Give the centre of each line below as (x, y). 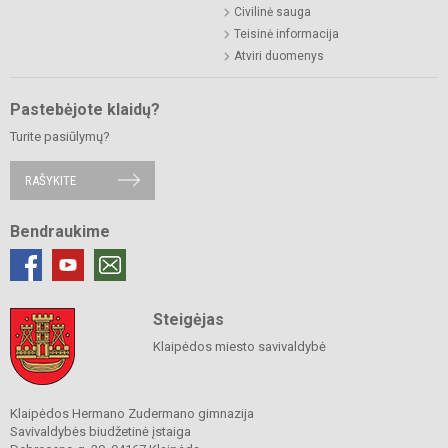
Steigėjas (188, 319)
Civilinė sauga (272, 11)
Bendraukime (60, 231)
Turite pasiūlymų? (60, 136)
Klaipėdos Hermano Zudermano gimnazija (132, 413)
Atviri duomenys (279, 55)
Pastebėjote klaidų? (85, 109)
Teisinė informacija (286, 33)
